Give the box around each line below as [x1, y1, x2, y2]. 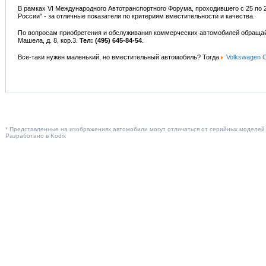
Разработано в [5, 132, 50, 139]
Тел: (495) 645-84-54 [80, 37, 142, 44]
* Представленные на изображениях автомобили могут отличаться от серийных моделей [5, 126, 265, 132]
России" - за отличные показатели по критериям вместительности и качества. [18, 12, 255, 20]
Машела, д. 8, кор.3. [18, 37, 80, 44]
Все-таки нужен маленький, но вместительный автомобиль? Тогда [18, 53, 221, 61]
